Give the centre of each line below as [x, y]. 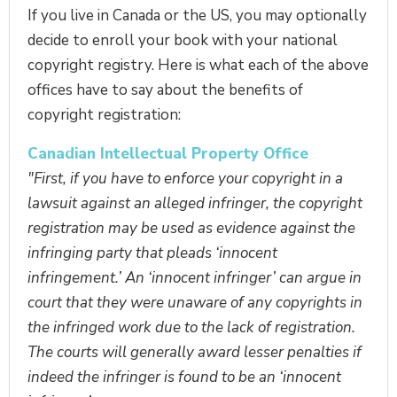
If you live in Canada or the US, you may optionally [197, 15]
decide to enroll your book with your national [183, 40]
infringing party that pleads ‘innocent [152, 253]
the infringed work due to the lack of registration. [191, 327]
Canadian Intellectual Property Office [168, 153]
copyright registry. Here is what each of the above [198, 65]
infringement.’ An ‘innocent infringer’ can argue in [195, 277]
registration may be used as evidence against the [191, 228]
